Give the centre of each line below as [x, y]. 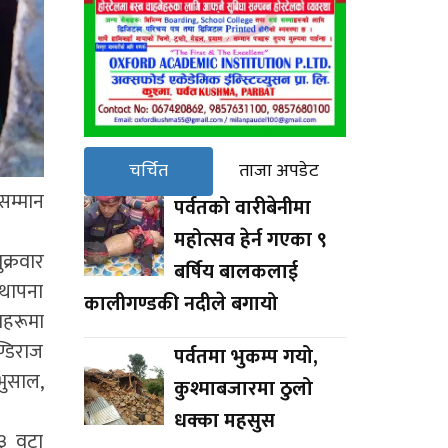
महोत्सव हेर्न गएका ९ [250, 239]
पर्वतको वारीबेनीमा [242, 207]
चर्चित [148, 170]
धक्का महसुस [224, 420]
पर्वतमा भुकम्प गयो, [245, 356]
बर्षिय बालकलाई [235, 271]
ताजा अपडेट [279, 170]
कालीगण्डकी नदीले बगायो [180, 303]
